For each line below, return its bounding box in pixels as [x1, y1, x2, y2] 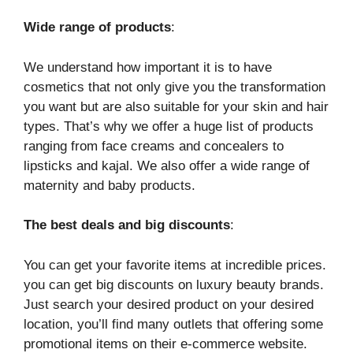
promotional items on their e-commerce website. [24, 336, 307, 351]
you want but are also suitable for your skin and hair [24, 98, 329, 114]
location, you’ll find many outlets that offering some [24, 316, 323, 332]
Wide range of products [24, 20, 171, 35]
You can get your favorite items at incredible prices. [24, 257, 326, 273]
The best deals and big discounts [24, 217, 230, 232]
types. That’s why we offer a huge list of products [24, 118, 314, 134]
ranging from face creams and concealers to [24, 138, 284, 154]
